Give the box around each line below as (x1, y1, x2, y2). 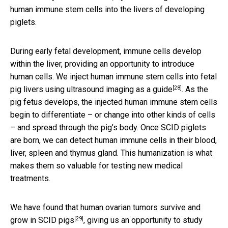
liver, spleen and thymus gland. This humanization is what (10, 148, 212, 158)
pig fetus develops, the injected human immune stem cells (10, 97, 217, 107)
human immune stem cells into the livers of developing (10, 5, 205, 15)
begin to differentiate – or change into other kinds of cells (10, 110, 215, 120)
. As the (182, 84, 208, 95)
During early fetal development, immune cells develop (10, 46, 202, 56)
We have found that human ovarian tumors (10, 203, 160, 213)
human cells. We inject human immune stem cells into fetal (10, 72, 217, 82)
